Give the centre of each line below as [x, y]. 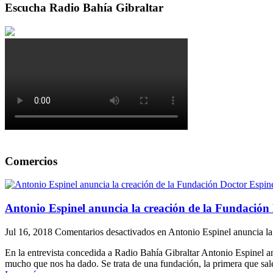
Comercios [31, 161]
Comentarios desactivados [105, 232]
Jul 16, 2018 [29, 232]
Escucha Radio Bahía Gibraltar [84, 8]
